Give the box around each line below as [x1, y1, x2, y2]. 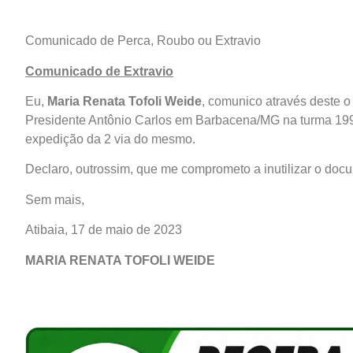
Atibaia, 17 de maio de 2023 [25, 223, 182, 237]
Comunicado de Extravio [25, 64, 173, 78]
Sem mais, [25, 192, 84, 206]
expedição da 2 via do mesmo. [25, 132, 195, 146]
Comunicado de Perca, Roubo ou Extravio [25, 34, 261, 48]
